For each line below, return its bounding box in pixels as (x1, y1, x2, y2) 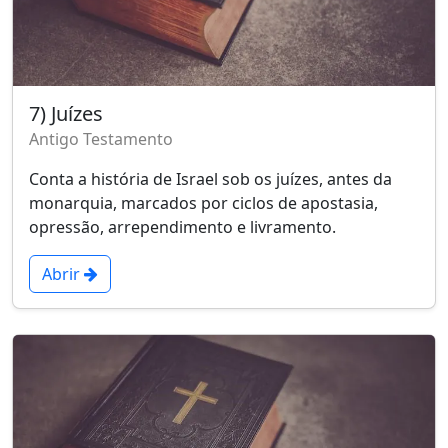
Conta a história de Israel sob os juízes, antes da (29, 168, 392, 191)
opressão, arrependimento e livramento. (29, 216, 336, 239)
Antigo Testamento (29, 128, 173, 151)
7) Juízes (29, 100, 103, 128)
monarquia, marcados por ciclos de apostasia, (29, 192, 378, 215)
